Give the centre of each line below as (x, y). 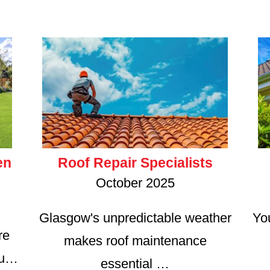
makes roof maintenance (135, 241)
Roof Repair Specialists (135, 163)
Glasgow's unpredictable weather (135, 218)
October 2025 (135, 183)
